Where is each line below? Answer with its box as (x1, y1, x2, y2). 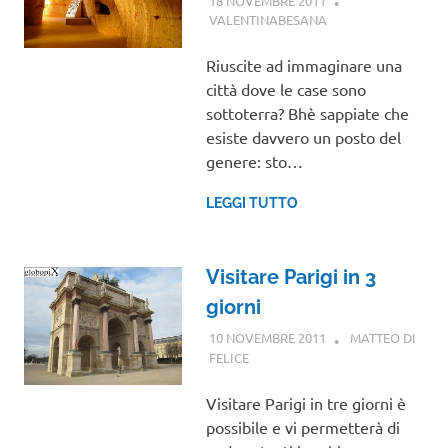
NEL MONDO (326, 29, 402, 47)
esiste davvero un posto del (205, 126, 401, 147)
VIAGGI (388, 10, 433, 28)
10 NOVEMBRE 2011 (208, 329, 326, 347)
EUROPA (248, 348, 299, 366)
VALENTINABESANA (208, 10, 327, 28)
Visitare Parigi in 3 (205, 264, 376, 289)
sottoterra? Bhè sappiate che (205, 102, 409, 123)
